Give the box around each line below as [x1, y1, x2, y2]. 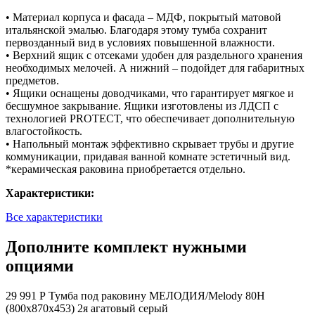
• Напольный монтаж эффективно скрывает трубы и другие [6, 137, 294, 150]
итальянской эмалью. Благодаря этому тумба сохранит [6, 23, 267, 36]
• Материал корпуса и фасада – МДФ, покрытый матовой [6, 11, 281, 23]
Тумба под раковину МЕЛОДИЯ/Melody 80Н [49, 289, 265, 302]
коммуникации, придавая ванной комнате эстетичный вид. [6, 150, 290, 162]
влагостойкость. [6, 124, 82, 137]
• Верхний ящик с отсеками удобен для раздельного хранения [6, 49, 302, 61]
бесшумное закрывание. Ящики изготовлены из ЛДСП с [6, 99, 278, 112]
